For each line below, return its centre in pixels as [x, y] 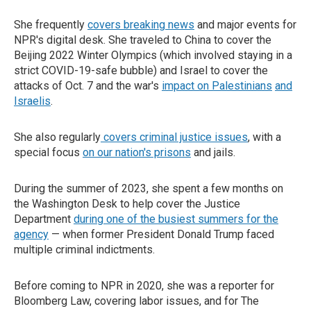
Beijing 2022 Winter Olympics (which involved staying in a [153, 55]
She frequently [51, 25]
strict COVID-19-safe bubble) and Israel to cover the [141, 70]
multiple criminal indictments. [84, 250]
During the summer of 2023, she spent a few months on [149, 188]
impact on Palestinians [217, 86]
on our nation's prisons [137, 152]
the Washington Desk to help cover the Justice [127, 204]
